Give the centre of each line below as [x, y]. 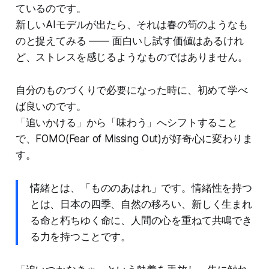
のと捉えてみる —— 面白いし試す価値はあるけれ [129, 41]
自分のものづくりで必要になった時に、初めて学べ [131, 90]
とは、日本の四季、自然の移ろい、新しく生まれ [141, 204]
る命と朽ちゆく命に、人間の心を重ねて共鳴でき [141, 220]
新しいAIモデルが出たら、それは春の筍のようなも [131, 24]
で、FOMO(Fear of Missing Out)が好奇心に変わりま [134, 138]
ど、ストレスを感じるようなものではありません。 [131, 57]
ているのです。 [51, 8]
